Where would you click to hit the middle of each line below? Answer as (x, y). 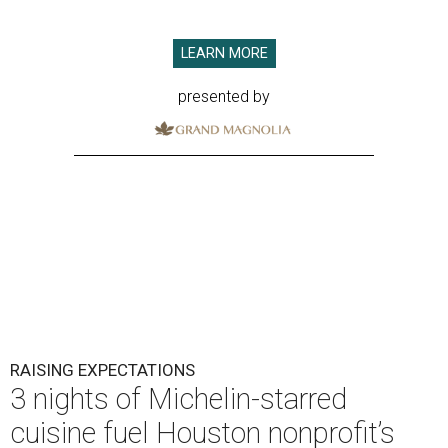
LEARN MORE (224, 54)
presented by (224, 97)
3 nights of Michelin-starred (178, 399)
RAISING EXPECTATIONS (102, 370)
